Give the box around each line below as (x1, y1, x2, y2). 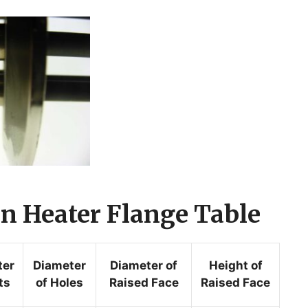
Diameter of (110, 258, 178, 272)
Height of (208, 258, 263, 272)
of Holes (36, 275, 84, 289)
